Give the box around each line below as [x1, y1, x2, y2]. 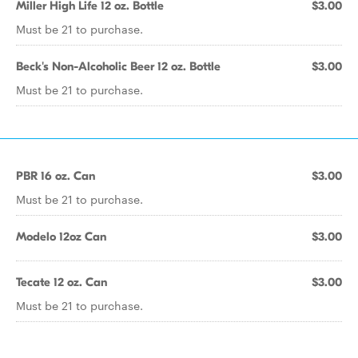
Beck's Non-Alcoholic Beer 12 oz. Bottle [16, 59, 221, 74]
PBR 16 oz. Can [16, 169, 95, 183]
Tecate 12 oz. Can [16, 275, 107, 289]
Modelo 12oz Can [16, 229, 106, 244]
